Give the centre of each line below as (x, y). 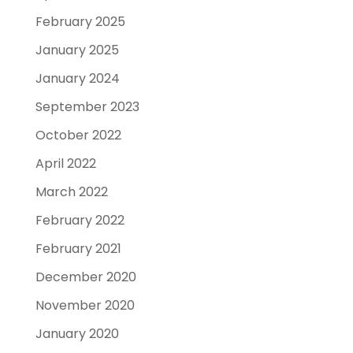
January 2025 (77, 50)
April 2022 (65, 163)
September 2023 (87, 107)
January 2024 (77, 78)
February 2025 (80, 22)
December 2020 (85, 277)
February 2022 (80, 220)
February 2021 (78, 249)
